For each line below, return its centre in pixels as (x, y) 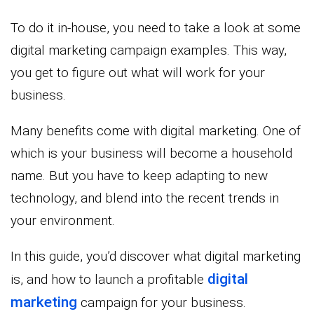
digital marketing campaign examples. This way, (149, 50)
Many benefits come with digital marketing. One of (156, 130)
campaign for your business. (162, 302)
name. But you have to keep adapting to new (139, 175)
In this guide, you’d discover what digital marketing (156, 256)
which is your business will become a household (151, 153)
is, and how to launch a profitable (109, 279)
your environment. (63, 220)
